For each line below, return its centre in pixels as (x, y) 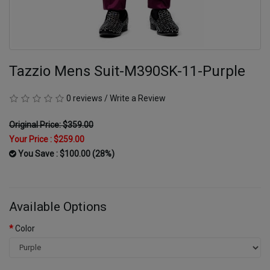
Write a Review (138, 98)
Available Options (58, 206)
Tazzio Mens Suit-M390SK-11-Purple (127, 71)
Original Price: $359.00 (51, 124)
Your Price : (31, 139)
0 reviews (84, 98)
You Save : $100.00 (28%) (65, 153)
